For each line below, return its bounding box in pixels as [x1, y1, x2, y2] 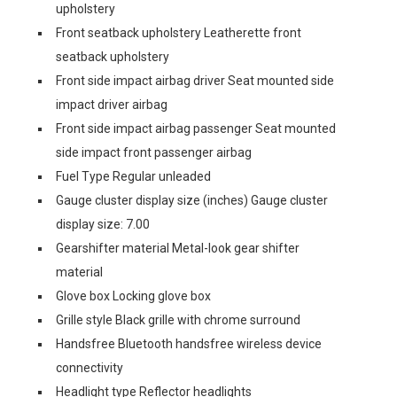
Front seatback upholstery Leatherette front [56, 26, 301, 40]
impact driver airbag [56, 97, 167, 112]
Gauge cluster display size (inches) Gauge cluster [56, 193, 328, 207]
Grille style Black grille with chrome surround [56, 313, 300, 327]
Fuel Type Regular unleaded [56, 169, 211, 183]
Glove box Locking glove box [56, 289, 211, 303]
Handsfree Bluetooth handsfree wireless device [56, 337, 322, 351]
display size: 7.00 [56, 217, 150, 231]
